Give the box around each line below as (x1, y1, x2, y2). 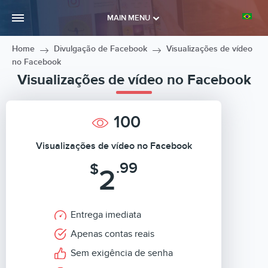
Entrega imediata (71, 209, 141, 221)
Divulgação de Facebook (54, 44, 147, 54)
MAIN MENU (107, 13, 150, 23)
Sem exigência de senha (71, 247, 173, 259)
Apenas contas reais (71, 228, 154, 240)
